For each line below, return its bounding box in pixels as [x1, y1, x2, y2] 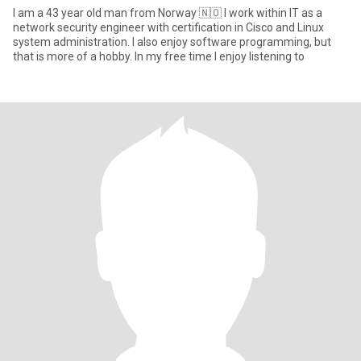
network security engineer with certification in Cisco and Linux [13, 21, 324, 34]
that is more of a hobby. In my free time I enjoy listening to [13, 50, 305, 63]
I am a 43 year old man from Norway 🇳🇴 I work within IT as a [13, 6, 322, 19]
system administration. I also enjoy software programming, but [13, 35, 331, 48]
